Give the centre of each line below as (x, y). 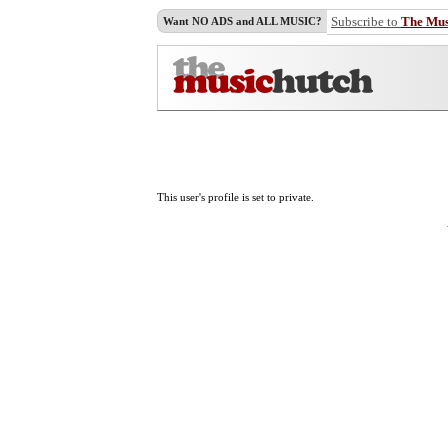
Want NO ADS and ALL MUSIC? (242, 21)
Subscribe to (366, 21)
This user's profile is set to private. (235, 197)
